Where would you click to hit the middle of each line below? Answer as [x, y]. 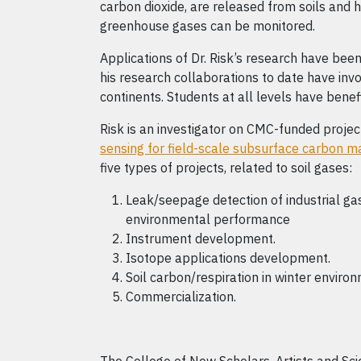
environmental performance [208, 219]
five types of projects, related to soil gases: [226, 168]
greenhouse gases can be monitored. [207, 26]
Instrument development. [201, 239]
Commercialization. [181, 297]
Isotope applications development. [228, 258]
